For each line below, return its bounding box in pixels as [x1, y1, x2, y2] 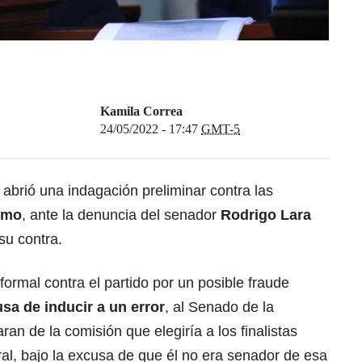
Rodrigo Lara [221, 207, 311, 224]
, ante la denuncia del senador [22, 207, 221, 224]
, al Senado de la [165, 299, 274, 316]
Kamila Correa [100, 104, 183, 119]
